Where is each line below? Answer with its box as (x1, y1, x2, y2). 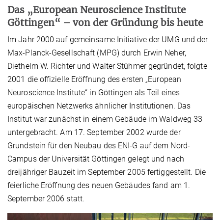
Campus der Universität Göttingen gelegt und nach (7, 154, 184, 164)
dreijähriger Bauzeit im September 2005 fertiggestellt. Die (7, 167, 206, 177)
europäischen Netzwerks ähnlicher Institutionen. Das (7, 101, 191, 111)
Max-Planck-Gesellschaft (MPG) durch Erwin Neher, (7, 48, 186, 58)
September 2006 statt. (7, 194, 85, 204)
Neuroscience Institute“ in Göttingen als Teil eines (7, 88, 180, 98)
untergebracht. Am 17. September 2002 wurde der (7, 128, 181, 137)
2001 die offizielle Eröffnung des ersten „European (7, 75, 182, 84)
